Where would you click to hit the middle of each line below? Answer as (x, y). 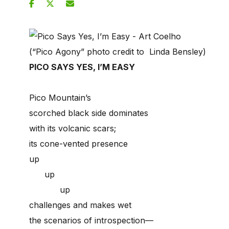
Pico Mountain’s (60, 97)
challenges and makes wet (80, 205)
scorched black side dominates (89, 113)
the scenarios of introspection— (91, 220)
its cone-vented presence (78, 143)
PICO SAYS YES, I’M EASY (82, 67)
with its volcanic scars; (73, 128)
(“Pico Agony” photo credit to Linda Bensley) (118, 51)
